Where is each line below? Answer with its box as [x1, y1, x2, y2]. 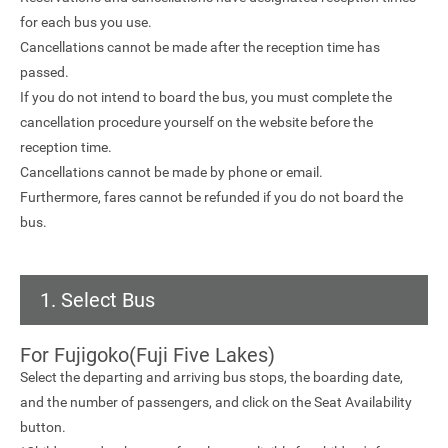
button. [20, 419, 66, 435]
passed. [20, 64, 69, 80]
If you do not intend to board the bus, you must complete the [20, 89, 392, 105]
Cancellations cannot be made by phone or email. [20, 164, 323, 180]
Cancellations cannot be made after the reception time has [20, 39, 380, 55]
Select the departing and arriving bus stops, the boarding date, [20, 369, 403, 385]
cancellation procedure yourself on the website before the [20, 114, 373, 130]
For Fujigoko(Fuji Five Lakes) [20, 343, 275, 367]
